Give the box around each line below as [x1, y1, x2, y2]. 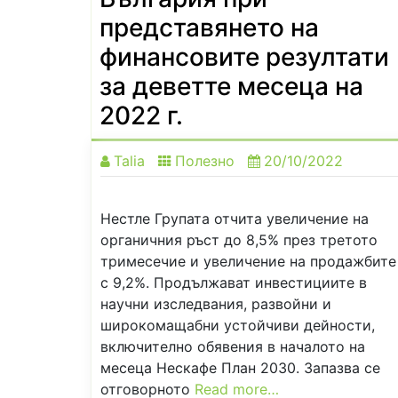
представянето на [99, 12, 319, 43]
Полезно [175, 151, 235, 170]
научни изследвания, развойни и [100, 294, 331, 313]
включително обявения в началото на [100, 337, 365, 355]
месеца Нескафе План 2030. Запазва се [100, 358, 380, 377]
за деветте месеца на [99, 70, 363, 101]
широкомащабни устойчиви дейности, [100, 315, 375, 334]
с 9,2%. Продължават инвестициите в [100, 273, 367, 291]
